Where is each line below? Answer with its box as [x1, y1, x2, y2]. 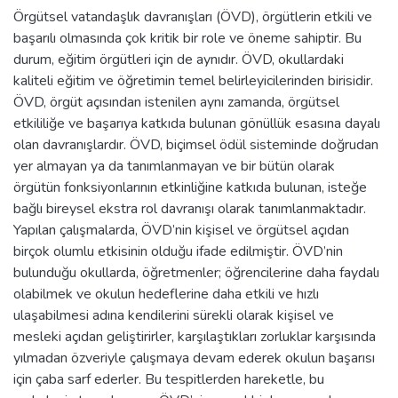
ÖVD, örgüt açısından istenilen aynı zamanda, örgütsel [13, 92, 339, 112]
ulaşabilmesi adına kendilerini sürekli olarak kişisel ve [13, 305, 334, 325]
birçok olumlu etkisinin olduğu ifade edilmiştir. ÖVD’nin [13, 241, 343, 261]
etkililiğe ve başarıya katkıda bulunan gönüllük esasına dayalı [13, 113, 380, 133]
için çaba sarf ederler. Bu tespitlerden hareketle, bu [13, 369, 324, 389]
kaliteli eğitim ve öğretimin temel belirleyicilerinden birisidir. [13, 70, 373, 91]
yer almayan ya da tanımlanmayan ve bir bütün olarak [13, 155, 335, 176]
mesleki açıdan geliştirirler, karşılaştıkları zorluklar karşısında [13, 326, 376, 346]
